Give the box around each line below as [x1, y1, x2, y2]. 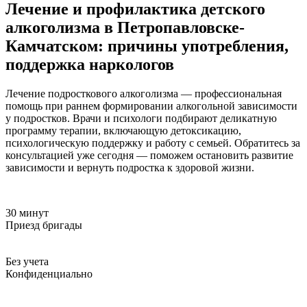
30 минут [5, 206, 49, 219]
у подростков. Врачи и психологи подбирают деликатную [5, 112, 277, 124]
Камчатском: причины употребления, [5, 36, 288, 55]
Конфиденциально [5, 267, 93, 280]
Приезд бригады [5, 219, 82, 231]
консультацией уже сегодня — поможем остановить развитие [5, 149, 293, 161]
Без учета [5, 255, 49, 267]
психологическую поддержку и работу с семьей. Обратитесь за [5, 136, 300, 149]
